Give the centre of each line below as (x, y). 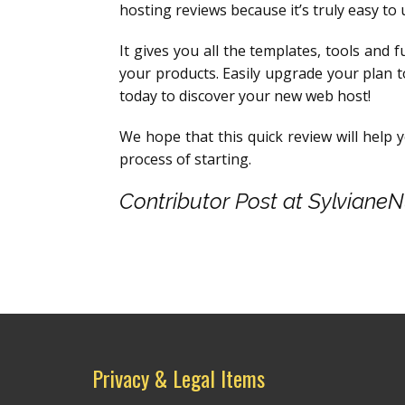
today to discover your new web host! (245, 96)
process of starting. (185, 159)
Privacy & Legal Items (179, 378)
